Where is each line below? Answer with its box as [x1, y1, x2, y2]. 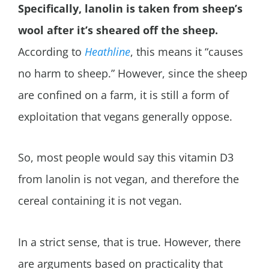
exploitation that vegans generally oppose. [18, 109, 232, 124]
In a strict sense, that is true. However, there [18, 234, 241, 249]
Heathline [85, 44, 130, 59]
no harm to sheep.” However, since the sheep [18, 65, 247, 80]
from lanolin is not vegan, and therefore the [18, 172, 239, 187]
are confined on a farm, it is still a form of [18, 87, 229, 102]
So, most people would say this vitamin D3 [18, 150, 234, 165]
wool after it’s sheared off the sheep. [18, 22, 218, 37]
